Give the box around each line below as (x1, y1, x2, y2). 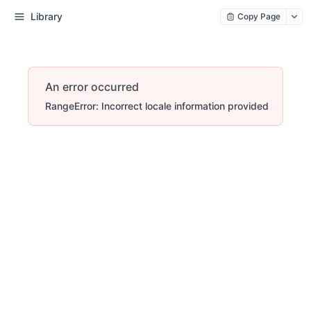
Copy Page (237, 11, 280, 22)
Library (31, 10, 62, 22)
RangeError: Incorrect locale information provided (45, 100, 269, 112)
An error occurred (45, 80, 139, 94)
